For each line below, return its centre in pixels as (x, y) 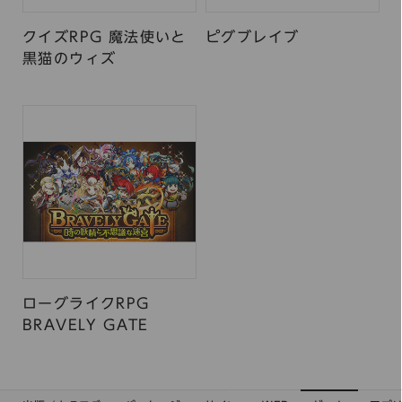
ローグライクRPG (86, 303)
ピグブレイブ (253, 37)
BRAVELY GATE (86, 325)
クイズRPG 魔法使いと (105, 37)
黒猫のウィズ (70, 58)
